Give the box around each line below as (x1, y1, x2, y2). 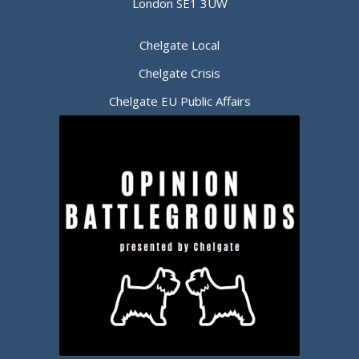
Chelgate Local (139, 37, 220, 53)
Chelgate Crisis (139, 65, 220, 81)
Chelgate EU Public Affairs (108, 93, 251, 109)
